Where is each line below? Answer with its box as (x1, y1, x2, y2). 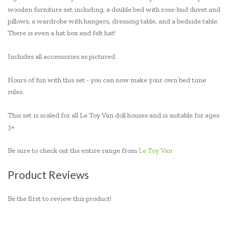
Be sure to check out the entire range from (8, 146, 139, 155)
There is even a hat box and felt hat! (8, 29, 116, 37)
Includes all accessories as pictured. (8, 52, 117, 61)
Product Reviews (8, 168, 89, 181)
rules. (8, 87, 26, 96)
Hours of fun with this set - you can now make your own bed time (8, 76, 206, 84)
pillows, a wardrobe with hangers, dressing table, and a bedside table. (8, 17, 219, 26)
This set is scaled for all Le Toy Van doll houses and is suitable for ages (8, 111, 219, 120)
